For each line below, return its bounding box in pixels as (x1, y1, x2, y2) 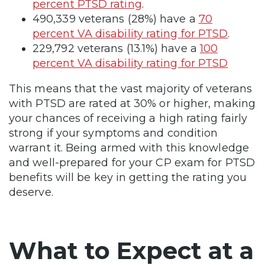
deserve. (9, 186, 53, 199)
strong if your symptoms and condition (9, 127, 218, 140)
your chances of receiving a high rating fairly (9, 112, 248, 125)
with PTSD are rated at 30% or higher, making (9, 97, 256, 111)
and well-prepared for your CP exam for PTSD (9, 156, 255, 170)
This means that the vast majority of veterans (9, 82, 253, 96)
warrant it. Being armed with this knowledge (9, 141, 249, 155)
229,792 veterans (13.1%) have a (33, 42, 200, 56)
